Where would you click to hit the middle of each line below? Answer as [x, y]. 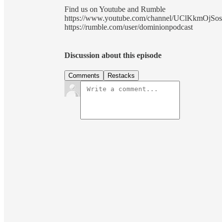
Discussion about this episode [113, 55]
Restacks [121, 76]
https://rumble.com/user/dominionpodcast [129, 27]
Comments [84, 76]
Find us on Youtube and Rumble [115, 9]
